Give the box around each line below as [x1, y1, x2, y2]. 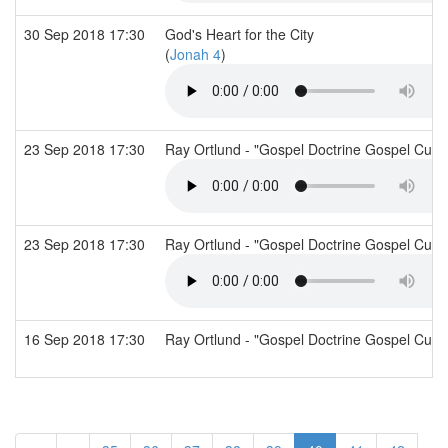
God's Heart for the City [165, 23, 314, 44]
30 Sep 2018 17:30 [24, 23, 149, 44]
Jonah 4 [170, 43, 221, 64]
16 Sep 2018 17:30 [24, 328, 149, 349]
